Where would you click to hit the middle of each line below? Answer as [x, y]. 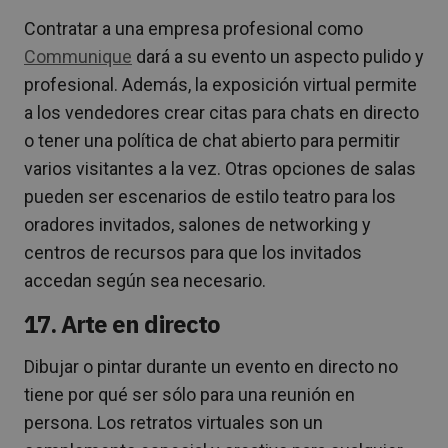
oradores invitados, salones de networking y [197, 225]
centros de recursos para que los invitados [193, 253]
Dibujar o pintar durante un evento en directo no [211, 367]
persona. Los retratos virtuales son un [173, 423]
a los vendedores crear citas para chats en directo [221, 113]
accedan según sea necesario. [145, 281]
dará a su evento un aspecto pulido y [278, 57]
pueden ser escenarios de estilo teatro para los [210, 197]
